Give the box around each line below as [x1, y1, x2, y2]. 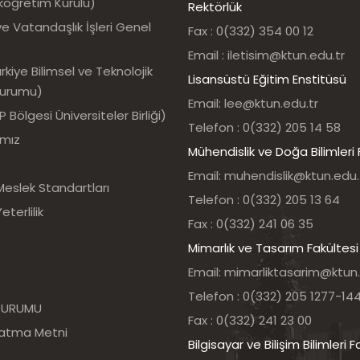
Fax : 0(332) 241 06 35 [188, 215, 313, 232]
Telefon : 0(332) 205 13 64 [188, 191, 340, 208]
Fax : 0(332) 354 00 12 [188, 22, 313, 39]
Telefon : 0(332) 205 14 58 [188, 119, 341, 136]
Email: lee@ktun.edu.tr [188, 95, 318, 112]
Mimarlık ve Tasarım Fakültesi [188, 239, 358, 256]
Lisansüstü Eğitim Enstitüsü [188, 71, 346, 88]
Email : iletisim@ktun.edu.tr [188, 47, 345, 63]
